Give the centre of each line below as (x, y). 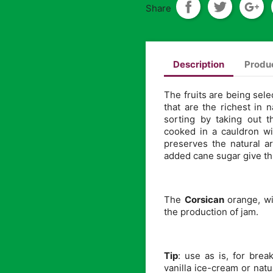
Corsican (206, 200)
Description (199, 64)
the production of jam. (211, 212)
